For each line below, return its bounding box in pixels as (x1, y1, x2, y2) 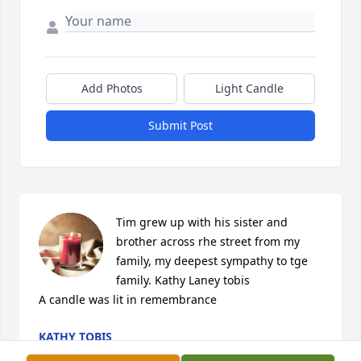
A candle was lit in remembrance (39, 292, 217, 308)
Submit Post (148, 118, 213, 134)
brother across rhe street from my (116, 234, 300, 250)
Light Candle (215, 81, 284, 97)
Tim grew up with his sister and (116, 214, 288, 230)
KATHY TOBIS (39, 329, 112, 345)
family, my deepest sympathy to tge (116, 253, 308, 269)
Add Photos (81, 81, 143, 97)
